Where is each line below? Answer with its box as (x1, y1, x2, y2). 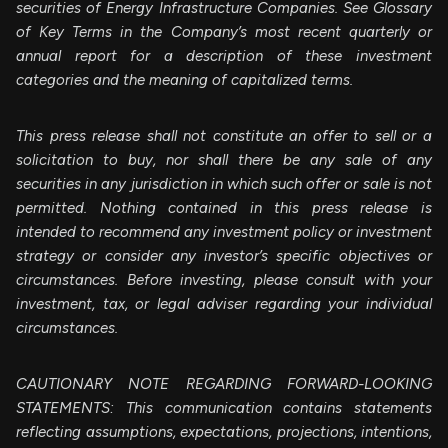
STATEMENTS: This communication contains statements (16, 398, 432, 417)
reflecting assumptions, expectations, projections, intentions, (16, 422, 432, 441)
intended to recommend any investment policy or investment (16, 222, 432, 241)
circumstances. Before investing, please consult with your (16, 270, 432, 289)
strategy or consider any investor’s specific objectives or (16, 246, 432, 265)
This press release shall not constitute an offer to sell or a (16, 126, 432, 145)
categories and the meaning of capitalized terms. (16, 70, 353, 89)
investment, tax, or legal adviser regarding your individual (16, 294, 432, 313)
